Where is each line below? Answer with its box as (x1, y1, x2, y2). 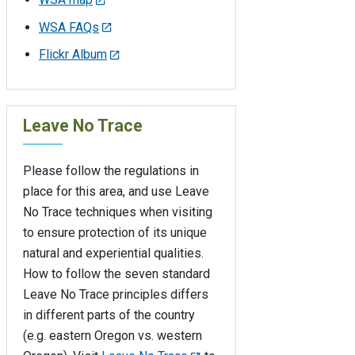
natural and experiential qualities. (23, 246, 204, 261)
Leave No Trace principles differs (23, 287, 208, 303)
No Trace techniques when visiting (23, 204, 212, 220)
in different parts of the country (23, 307, 195, 323)
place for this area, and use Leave (23, 184, 209, 200)
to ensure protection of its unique (23, 225, 207, 241)
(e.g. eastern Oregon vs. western (23, 328, 202, 344)
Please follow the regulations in (23, 163, 199, 179)
